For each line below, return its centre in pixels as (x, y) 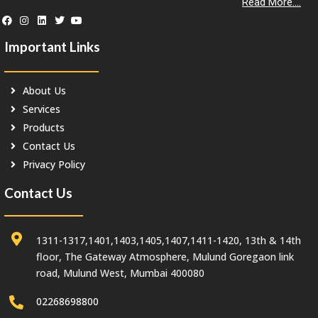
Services (42, 109)
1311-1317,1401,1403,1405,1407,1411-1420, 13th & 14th (169, 240)
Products (44, 128)
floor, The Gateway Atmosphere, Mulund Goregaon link (165, 256)
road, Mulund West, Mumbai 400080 (120, 273)
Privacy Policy (54, 165)
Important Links (52, 47)
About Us (44, 91)
